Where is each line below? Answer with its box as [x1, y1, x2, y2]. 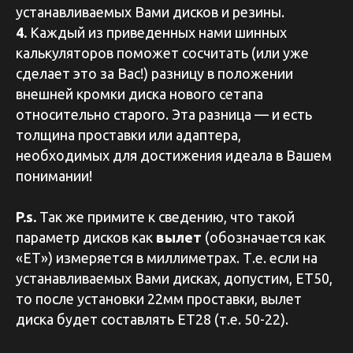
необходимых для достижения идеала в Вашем [16, 147, 332, 164]
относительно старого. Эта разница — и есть [16, 106, 312, 123]
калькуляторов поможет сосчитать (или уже [16, 45, 309, 61]
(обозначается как [205, 229, 325, 246]
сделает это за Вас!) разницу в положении [16, 65, 293, 82]
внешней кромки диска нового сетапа [16, 86, 263, 102]
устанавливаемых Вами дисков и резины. [16, 4, 284, 20]
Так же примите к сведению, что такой [36, 209, 295, 225]
